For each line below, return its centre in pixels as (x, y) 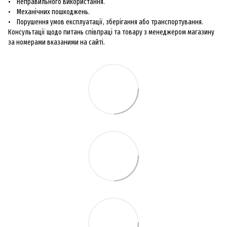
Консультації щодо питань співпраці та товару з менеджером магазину (111, 32)
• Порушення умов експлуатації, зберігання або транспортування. (106, 22)
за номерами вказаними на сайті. (56, 42)
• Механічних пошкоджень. (49, 12)
